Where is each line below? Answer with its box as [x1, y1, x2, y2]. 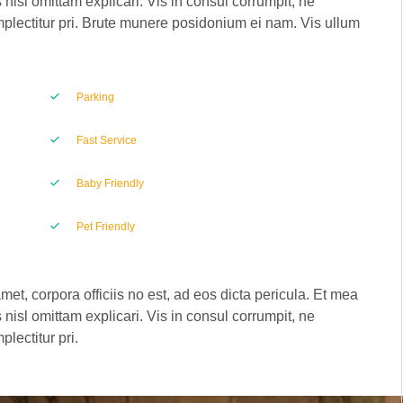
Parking [76, 91, 114, 103]
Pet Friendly [76, 220, 135, 233]
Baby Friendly [76, 177, 144, 190]
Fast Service [76, 134, 137, 147]
